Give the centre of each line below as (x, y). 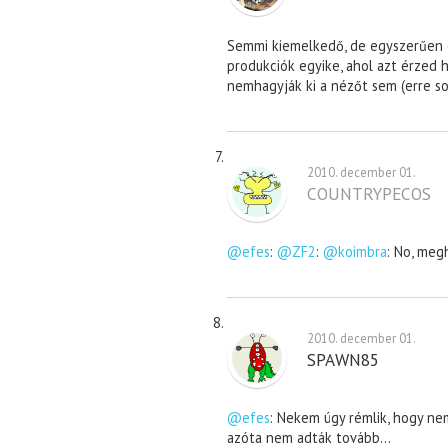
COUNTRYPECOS (369, 194)
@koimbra (355, 252)
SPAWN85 (343, 360)
